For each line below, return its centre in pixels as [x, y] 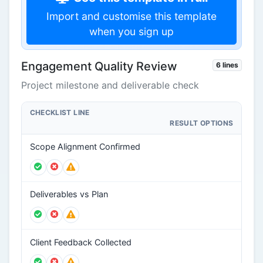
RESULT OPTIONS [202, 123]
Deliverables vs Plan [69, 194]
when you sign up [131, 32]
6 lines [227, 65]
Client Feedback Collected [80, 242]
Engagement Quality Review [99, 67]
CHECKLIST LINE [60, 113]
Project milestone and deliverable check [110, 85]
